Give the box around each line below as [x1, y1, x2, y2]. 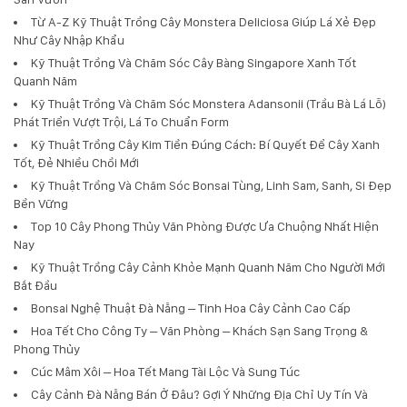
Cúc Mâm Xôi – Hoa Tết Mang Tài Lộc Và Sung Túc [31, 363, 300, 379]
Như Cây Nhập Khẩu [14, 32, 124, 47]
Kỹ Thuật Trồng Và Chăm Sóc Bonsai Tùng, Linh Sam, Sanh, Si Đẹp [31, 177, 392, 193]
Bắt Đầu [14, 277, 57, 293]
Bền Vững [14, 195, 68, 211]
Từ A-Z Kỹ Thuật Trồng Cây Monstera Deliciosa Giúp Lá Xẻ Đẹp [31, 14, 376, 29]
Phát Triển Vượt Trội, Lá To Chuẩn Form [14, 114, 229, 129]
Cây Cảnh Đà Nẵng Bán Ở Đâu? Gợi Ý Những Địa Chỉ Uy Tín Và [31, 386, 368, 402]
